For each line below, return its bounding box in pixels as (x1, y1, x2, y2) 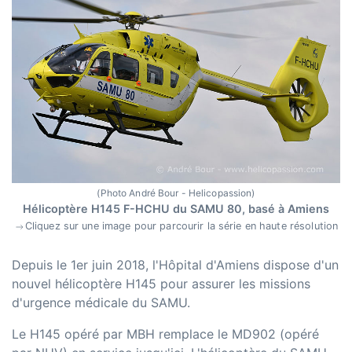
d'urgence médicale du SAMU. (12, 295, 190, 311)
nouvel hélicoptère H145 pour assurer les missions (12, 276, 310, 292)
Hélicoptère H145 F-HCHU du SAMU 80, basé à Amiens (23, 202, 329, 216)
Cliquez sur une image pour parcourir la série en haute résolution (24, 220, 339, 233)
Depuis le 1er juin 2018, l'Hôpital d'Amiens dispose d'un (12, 257, 339, 273)
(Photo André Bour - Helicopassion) (97, 187, 255, 200)
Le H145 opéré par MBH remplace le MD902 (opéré (12, 326, 319, 343)
